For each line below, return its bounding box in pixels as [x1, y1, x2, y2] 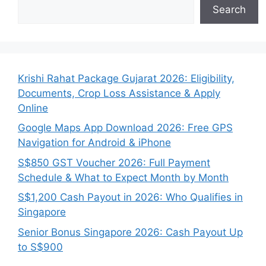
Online [18, 102, 48, 114]
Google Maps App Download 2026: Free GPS [18, 122, 233, 134]
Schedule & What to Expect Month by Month [18, 171, 229, 183]
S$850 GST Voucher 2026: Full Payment [18, 156, 210, 169]
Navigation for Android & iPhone [18, 137, 171, 149]
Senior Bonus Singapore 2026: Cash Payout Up [18, 226, 243, 238]
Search [213, 3, 246, 15]
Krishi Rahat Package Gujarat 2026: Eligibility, [18, 72, 235, 84]
